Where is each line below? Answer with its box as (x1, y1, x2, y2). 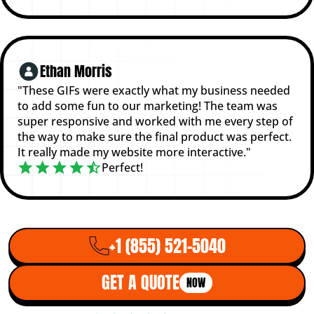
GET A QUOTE (102, 270, 179, 296)
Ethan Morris (40, 60, 112, 82)
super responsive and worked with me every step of (18, 113, 293, 129)
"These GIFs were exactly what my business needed (18, 82, 290, 98)
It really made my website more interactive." (18, 144, 251, 160)
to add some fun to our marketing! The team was (18, 97, 278, 114)
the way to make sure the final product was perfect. (18, 128, 292, 144)
